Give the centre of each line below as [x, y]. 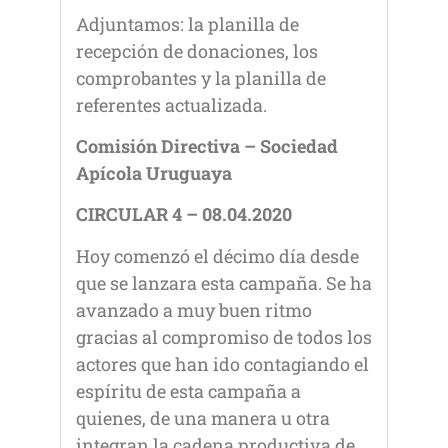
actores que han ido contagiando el [222, 363]
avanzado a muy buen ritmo [194, 309]
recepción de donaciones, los [197, 50]
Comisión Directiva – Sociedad [207, 146]
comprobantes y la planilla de [201, 77]
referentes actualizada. [173, 104]
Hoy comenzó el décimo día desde [217, 255]
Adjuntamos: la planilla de [187, 23]
